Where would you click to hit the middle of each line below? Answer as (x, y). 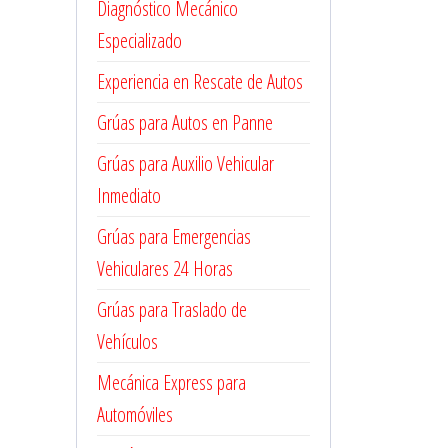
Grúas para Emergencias (174, 236)
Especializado (139, 40)
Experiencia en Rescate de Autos (200, 81)
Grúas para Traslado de (172, 309)
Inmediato (129, 195)
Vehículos (127, 341)
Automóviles (135, 414)
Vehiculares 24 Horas (165, 268)
